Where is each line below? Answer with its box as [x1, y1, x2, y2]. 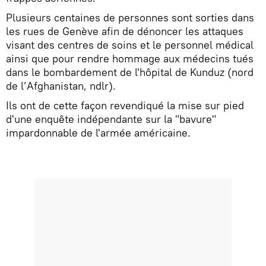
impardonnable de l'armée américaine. [6, 126, 191, 140]
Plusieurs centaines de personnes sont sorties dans [6, 11, 254, 25]
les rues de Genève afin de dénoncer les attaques [6, 24, 243, 39]
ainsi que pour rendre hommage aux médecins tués [6, 52, 254, 66]
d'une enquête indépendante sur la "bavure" [6, 112, 216, 126]
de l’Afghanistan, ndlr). [6, 79, 119, 93]
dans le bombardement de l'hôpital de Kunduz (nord [6, 65, 254, 80]
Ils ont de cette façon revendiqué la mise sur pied [6, 99, 244, 113]
